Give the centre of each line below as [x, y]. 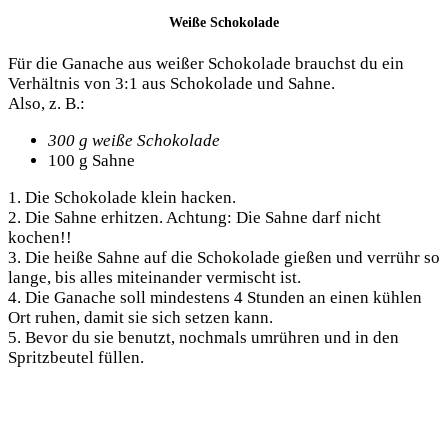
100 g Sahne [91, 161]
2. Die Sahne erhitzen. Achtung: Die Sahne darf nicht [194, 218]
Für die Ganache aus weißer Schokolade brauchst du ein [206, 64]
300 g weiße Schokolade [134, 141]
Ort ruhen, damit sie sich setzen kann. [140, 318]
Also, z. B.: [46, 104]
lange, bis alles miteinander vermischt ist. [154, 278]
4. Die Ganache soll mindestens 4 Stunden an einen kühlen [215, 298]
